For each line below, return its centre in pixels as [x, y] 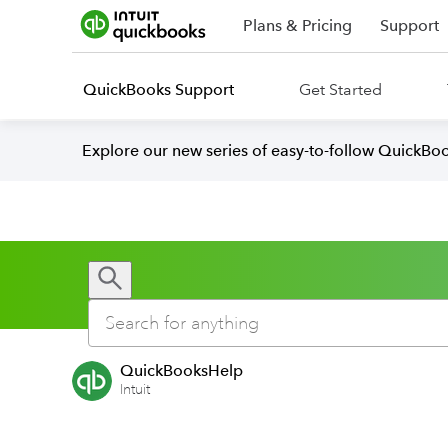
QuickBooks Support [158, 89]
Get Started [340, 89]
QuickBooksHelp [181, 370]
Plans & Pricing [297, 25]
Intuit [135, 389]
